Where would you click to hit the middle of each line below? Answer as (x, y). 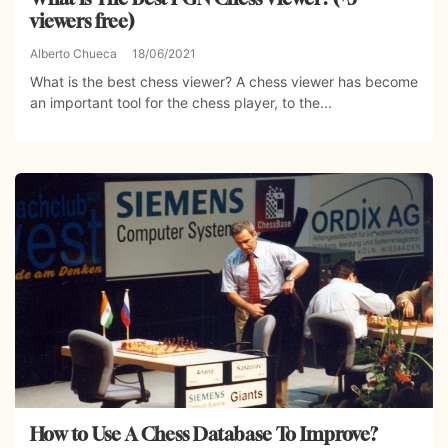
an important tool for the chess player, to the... (181, 103)
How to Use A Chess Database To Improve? (204, 434)
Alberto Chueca (73, 54)
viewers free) (82, 21)
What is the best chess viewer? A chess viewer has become (224, 82)
